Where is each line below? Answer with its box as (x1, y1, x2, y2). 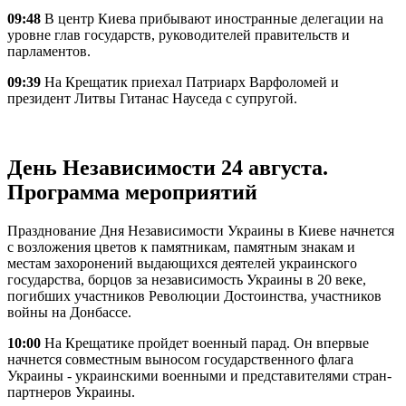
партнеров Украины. (7, 384, 135, 401)
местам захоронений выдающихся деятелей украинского (7, 256, 357, 272)
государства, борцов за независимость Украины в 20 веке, (7, 272, 366, 288)
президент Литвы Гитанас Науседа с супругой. (7, 91, 297, 107)
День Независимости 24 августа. (7, 156, 328, 180)
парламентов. (7, 43, 91, 60)
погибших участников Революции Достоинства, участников (7, 288, 382, 304)
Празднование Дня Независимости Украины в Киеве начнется (7, 223, 394, 239)
